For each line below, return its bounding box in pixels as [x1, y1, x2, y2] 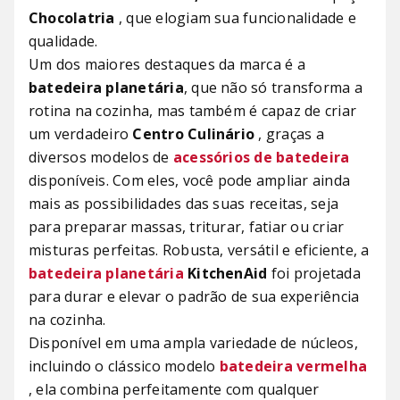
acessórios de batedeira [172, 146, 350, 167]
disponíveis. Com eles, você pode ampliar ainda [29, 170, 351, 190]
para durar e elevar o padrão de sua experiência [29, 286, 360, 306]
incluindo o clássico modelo [29, 355, 220, 376]
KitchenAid [183, 262, 268, 283]
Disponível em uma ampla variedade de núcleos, [29, 332, 358, 353]
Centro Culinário [132, 123, 255, 144]
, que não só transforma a [183, 77, 362, 97]
